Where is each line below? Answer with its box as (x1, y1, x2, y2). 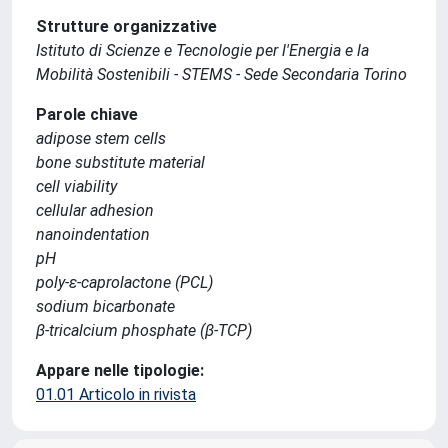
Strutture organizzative (36, 17, 217, 36)
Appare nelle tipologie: (36, 361, 204, 380)
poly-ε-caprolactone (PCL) (36, 273, 213, 292)
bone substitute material (36, 153, 205, 172)
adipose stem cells (36, 129, 166, 148)
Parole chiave (36, 105, 138, 124)
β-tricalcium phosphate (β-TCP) (36, 321, 252, 340)
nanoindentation (36, 225, 150, 244)
